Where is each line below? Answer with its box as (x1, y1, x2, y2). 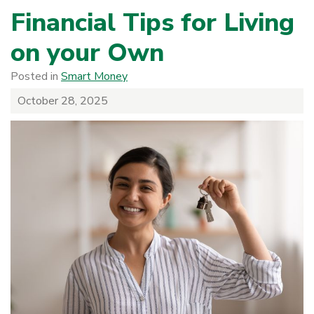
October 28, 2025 (18, 93, 108, 109)
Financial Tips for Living (11, 5, 294, 40)
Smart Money (61, 68, 128, 84)
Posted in (11, 68, 61, 84)
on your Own (11, 35, 164, 70)
